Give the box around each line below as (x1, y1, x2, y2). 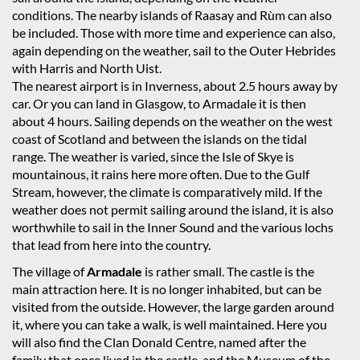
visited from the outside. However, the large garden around (12, 299, 334, 314)
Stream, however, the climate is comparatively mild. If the (12, 184, 322, 199)
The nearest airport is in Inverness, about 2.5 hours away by (12, 78, 337, 93)
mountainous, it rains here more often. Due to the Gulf (12, 166, 309, 182)
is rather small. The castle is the (142, 264, 314, 279)
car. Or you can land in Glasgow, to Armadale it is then (12, 96, 306, 111)
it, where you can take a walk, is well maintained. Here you (12, 317, 327, 332)
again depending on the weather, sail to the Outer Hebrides (12, 43, 336, 58)
